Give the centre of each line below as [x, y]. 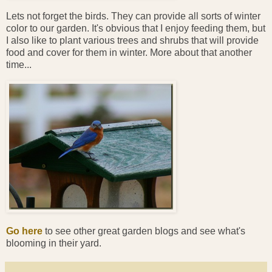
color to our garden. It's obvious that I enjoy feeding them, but [136, 29]
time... [19, 65]
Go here [24, 231]
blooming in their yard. [54, 243]
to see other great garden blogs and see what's [144, 231]
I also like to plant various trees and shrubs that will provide [132, 41]
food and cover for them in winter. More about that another [129, 53]
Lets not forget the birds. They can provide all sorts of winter [133, 16]
